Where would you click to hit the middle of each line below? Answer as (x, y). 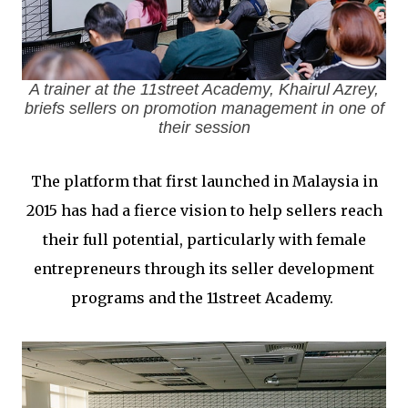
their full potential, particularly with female (204, 240)
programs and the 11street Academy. (204, 298)
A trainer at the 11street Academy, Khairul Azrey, (204, 89)
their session (204, 127)
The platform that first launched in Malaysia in (204, 181)
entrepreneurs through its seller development (204, 269)
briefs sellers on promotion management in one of (204, 108)
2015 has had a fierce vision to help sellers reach (204, 210)
